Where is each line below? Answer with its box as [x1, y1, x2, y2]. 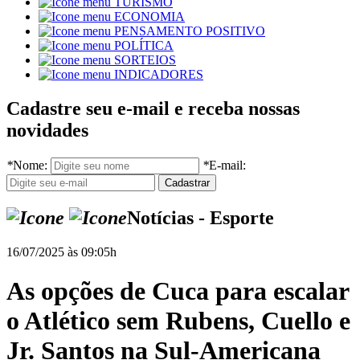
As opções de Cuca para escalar [6, 276, 349, 306]
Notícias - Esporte [127, 207, 274, 229]
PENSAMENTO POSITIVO [114, 24, 265, 39]
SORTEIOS [114, 53, 176, 67]
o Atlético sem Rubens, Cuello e [6, 306, 350, 336]
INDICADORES [114, 67, 203, 82]
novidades [6, 120, 88, 141]
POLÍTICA [114, 39, 174, 53]
